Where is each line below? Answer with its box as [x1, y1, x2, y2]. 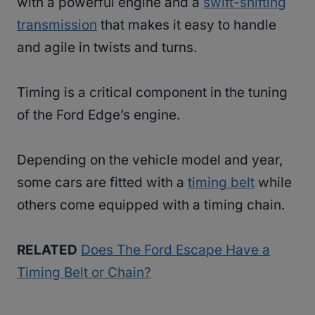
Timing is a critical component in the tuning [17, 84, 288, 101]
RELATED [17, 242, 77, 259]
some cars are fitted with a [17, 174, 188, 191]
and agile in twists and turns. [17, 39, 200, 56]
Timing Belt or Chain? [17, 264, 151, 281]
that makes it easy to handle [97, 17, 276, 34]
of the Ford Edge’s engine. [17, 107, 184, 124]
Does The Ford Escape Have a [81, 242, 270, 259]
